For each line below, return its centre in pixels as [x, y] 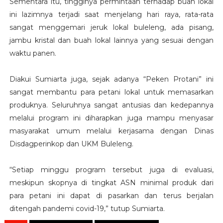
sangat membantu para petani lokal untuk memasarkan [111, 92]
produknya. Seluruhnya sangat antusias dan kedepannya [111, 105]
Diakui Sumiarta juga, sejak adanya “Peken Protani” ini [111, 79]
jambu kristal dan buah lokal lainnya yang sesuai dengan [111, 41]
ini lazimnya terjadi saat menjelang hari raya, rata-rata [111, 15]
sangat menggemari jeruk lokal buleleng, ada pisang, [111, 28]
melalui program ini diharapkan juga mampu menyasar [111, 118]
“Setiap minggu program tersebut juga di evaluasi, [111, 170]
